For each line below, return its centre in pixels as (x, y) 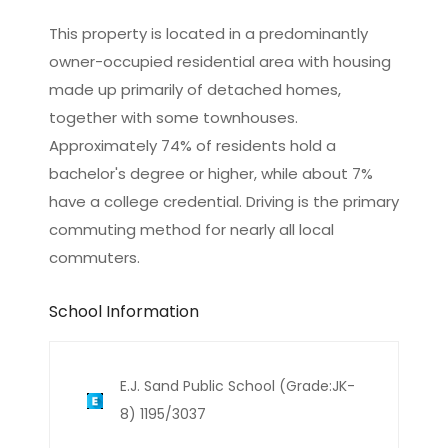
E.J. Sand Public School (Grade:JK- (237, 386)
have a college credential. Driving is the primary (224, 201)
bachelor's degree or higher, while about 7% (211, 173)
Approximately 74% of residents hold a (192, 145)
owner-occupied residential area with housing (220, 61)
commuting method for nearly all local (191, 229)
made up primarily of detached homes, (195, 89)
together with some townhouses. (173, 117)
